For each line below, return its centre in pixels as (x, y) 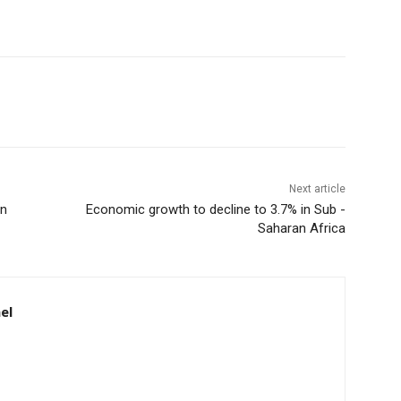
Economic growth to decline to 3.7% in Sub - (215, 210)
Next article (317, 189)
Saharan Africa (301, 229)
